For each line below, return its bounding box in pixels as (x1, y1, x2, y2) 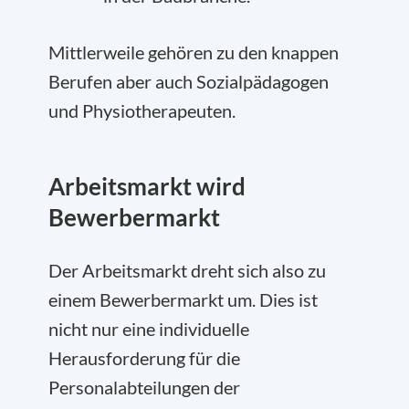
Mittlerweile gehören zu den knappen (48, 41, 339, 63)
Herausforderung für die (48, 347, 240, 369)
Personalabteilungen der (48, 376, 240, 398)
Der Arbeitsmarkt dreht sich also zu (48, 259, 326, 281)
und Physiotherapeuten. (48, 100, 236, 121)
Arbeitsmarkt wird (48, 172, 246, 201)
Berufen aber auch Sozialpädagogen (48, 70, 329, 92)
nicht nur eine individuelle (48, 318, 249, 340)
